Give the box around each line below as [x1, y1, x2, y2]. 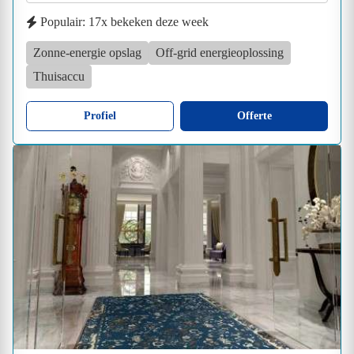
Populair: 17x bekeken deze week [40, 14, 209, 28]
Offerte [236, 109, 272, 122]
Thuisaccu [33, 69, 85, 83]
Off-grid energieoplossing [156, 45, 284, 59]
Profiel [84, 109, 116, 122]
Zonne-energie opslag [33, 45, 141, 59]
